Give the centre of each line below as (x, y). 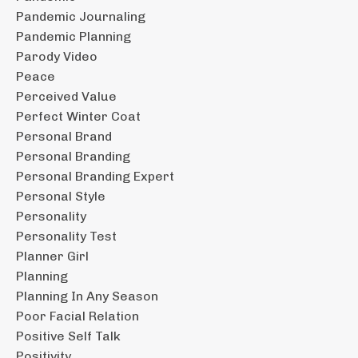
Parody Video (57, 56)
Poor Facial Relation (78, 316)
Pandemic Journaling (81, 16)
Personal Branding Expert (95, 176)
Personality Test (66, 236)
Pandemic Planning (74, 36)
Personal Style (61, 196)
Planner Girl (52, 256)
